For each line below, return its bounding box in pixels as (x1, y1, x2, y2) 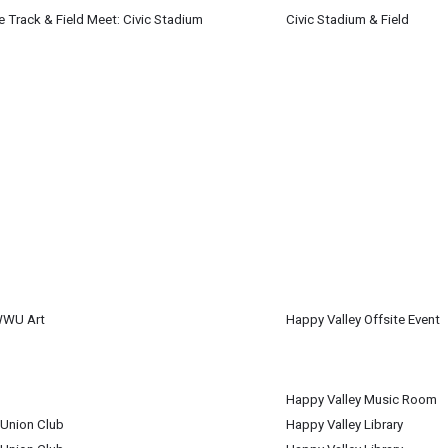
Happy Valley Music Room (286, 392, 437, 407)
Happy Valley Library (286, 417, 403, 432)
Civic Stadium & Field (286, 12, 409, 27)
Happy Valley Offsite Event (286, 312, 440, 327)
